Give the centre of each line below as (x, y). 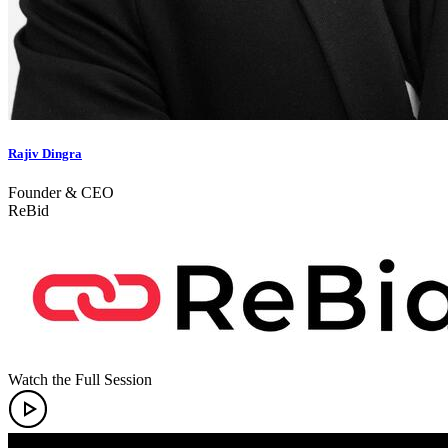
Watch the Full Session (80, 379)
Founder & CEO (61, 192)
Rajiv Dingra (45, 153)
